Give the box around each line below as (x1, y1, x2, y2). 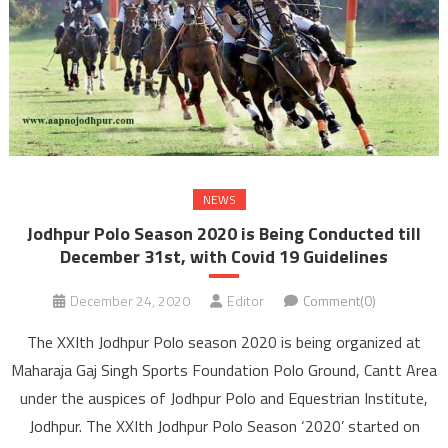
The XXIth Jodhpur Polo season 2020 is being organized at (27, 330, 421, 355)
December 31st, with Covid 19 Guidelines (60, 243, 388, 271)
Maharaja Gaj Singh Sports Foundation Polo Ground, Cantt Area (11, 358, 437, 383)
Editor (226, 290, 264, 312)
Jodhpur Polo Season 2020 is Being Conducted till (27, 220, 421, 248)
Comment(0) (302, 290, 376, 312)
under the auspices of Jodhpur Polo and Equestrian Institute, (20, 386, 428, 411)
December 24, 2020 (69, 290, 190, 312)
